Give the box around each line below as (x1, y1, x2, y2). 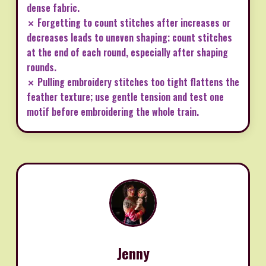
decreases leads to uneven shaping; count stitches (27, 30, 232, 45)
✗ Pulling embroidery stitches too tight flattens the (27, 74, 239, 89)
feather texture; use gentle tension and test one (27, 89, 224, 104)
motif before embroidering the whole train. (27, 104, 199, 119)
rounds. (27, 59, 56, 74)
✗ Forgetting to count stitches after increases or (27, 15, 230, 30)
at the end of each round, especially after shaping (27, 45, 228, 59)
